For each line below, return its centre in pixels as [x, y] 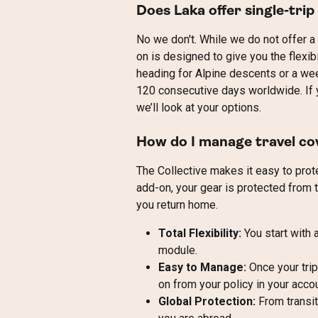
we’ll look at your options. [199, 108]
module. [178, 251]
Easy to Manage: [202, 268]
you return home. [177, 205]
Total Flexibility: [200, 234]
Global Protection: [207, 302]
